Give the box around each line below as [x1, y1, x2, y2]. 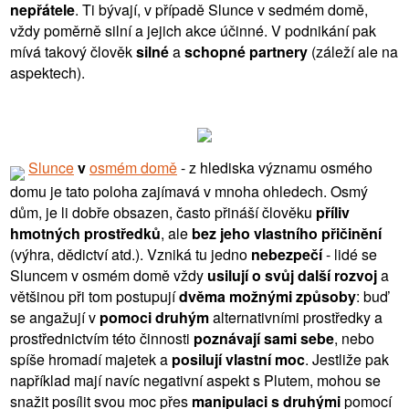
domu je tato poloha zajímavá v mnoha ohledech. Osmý [10, 180, 368, 202]
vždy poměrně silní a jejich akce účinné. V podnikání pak [10, 19, 376, 41]
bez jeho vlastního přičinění [192, 222, 382, 244]
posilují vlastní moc [172, 348, 305, 370]
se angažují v [10, 306, 100, 328]
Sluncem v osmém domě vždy [10, 264, 207, 286]
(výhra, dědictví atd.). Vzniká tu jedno [10, 243, 251, 265]
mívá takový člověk [10, 40, 136, 62]
